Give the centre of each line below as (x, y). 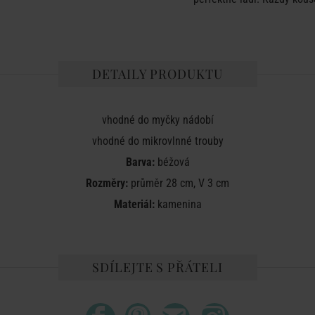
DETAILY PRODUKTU (157, 74)
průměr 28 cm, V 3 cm (179, 183)
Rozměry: (107, 183)
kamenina (178, 204)
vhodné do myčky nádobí (157, 120)
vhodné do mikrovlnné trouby (157, 141)
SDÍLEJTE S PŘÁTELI (157, 267)
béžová (172, 162)
